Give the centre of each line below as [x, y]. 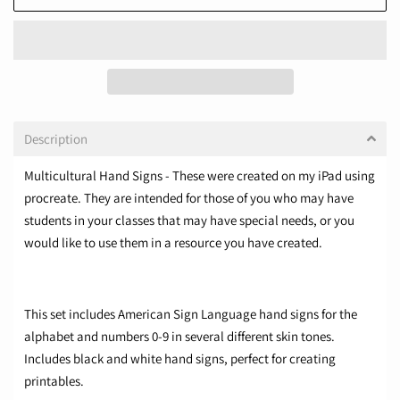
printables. [54, 381]
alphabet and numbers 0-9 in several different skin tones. [179, 337]
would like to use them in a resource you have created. [173, 243]
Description [56, 139]
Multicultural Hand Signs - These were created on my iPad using [200, 176]
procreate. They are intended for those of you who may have [189, 198]
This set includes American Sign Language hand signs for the [191, 314]
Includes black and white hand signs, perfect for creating [180, 359]
